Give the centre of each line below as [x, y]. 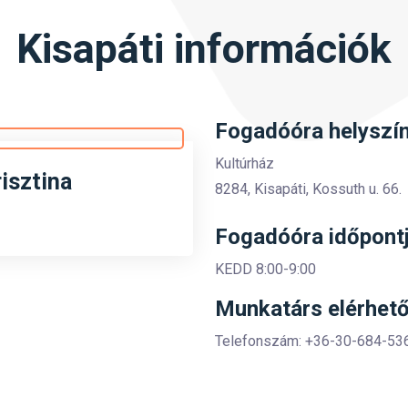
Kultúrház [245, 163]
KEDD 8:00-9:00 [265, 269]
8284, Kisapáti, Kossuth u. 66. [308, 189]
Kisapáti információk [204, 49]
